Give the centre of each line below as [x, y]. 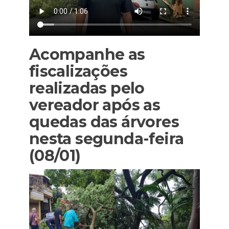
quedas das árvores [104, 122]
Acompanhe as [87, 55]
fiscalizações [78, 72]
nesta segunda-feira [106, 139]
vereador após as [95, 105]
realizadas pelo [87, 88]
